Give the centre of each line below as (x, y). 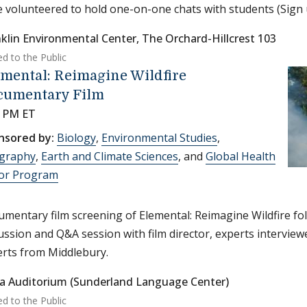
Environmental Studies (159, 138)
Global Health (241, 156)
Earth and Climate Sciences (110, 156)
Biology (76, 138)
